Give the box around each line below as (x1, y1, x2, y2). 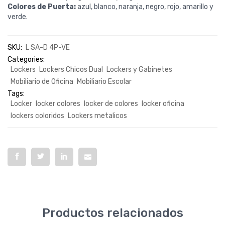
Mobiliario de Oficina (11, 77, 73, 86)
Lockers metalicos (68, 111, 127, 120)
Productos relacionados (42, 206, 183, 220)
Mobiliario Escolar (77, 77, 132, 86)
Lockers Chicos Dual (39, 65, 103, 74)
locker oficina (142, 99, 184, 108)
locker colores (36, 99, 80, 108)
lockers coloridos (11, 111, 64, 120)
